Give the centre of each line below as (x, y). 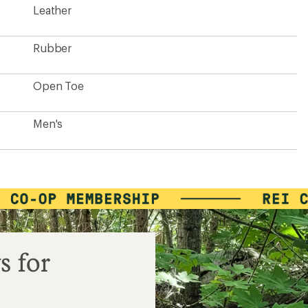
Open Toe (58, 86)
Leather (52, 10)
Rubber (53, 48)
